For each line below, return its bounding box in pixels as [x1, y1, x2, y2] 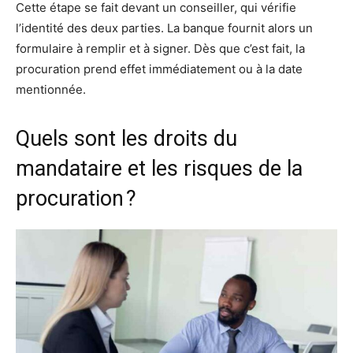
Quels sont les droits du [16, 126, 237, 152]
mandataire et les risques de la [16, 156, 303, 182]
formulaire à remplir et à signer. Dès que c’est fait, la [16, 41, 305, 57]
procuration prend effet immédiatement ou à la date [16, 61, 303, 77]
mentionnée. [16, 82, 86, 98]
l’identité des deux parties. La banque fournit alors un [16, 20, 313, 36]
